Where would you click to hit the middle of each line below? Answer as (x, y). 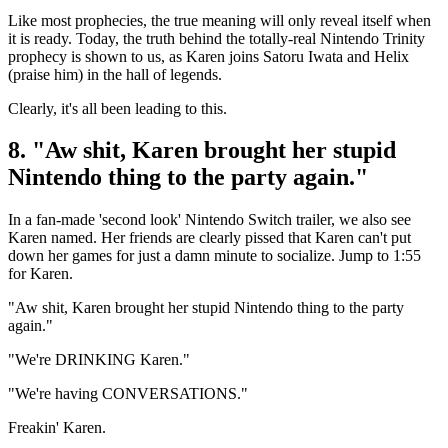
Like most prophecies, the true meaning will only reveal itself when (219, 20)
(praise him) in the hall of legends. (115, 74)
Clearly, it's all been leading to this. (117, 108)
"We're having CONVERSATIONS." (128, 394)
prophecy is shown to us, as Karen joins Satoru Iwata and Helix (208, 56)
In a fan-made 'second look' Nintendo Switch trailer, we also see (209, 220)
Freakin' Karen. (57, 428)
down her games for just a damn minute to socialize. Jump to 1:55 (214, 256)
